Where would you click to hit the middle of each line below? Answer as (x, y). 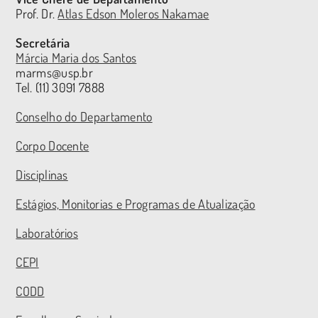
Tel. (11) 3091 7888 (60, 88)
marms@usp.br (55, 73)
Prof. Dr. (37, 14)
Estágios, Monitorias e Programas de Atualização (136, 204)
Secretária (43, 43)
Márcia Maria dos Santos (76, 58)
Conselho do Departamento (84, 117)
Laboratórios (47, 233)
